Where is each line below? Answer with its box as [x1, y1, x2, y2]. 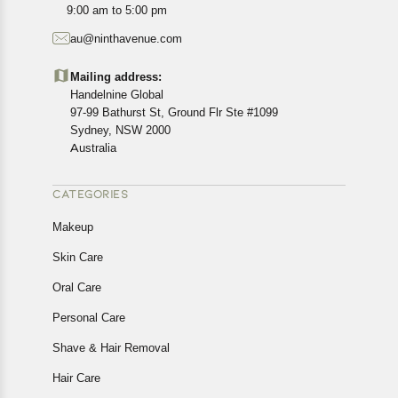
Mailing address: [70, 69, 162, 84]
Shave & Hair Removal [52, 340, 170, 354]
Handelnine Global [70, 87, 163, 101]
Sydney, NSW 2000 [70, 123, 171, 137]
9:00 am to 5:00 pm [67, 3, 167, 17]
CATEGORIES [52, 187, 128, 201]
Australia [70, 140, 116, 155]
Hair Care [52, 370, 100, 385]
